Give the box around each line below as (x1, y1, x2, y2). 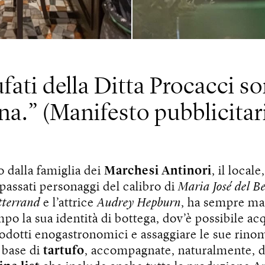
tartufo (43, 245, 85, 258)
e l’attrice (40, 197, 97, 210)
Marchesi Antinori (104, 165, 212, 178)
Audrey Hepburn (97, 197, 181, 210)
